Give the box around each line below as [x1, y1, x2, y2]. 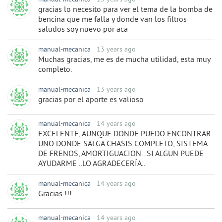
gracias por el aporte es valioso [38, 95, 144, 106]
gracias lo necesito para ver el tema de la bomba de [38, 5, 213, 15]
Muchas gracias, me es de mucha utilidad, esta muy [38, 55, 210, 65]
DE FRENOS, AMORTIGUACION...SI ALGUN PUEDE [38, 149, 204, 160]
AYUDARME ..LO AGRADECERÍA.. [38, 159, 145, 169]
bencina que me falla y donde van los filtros [38, 15, 187, 25]
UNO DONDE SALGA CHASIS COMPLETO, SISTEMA [38, 139, 207, 150]
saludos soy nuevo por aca [38, 25, 128, 35]
